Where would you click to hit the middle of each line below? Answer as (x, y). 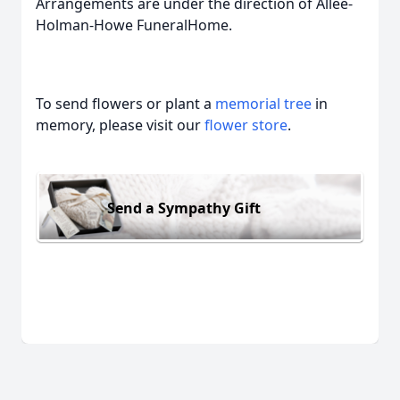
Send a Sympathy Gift (184, 208)
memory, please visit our (120, 125)
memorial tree (263, 104)
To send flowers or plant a (125, 104)
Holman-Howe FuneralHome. (134, 25)
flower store (246, 125)
